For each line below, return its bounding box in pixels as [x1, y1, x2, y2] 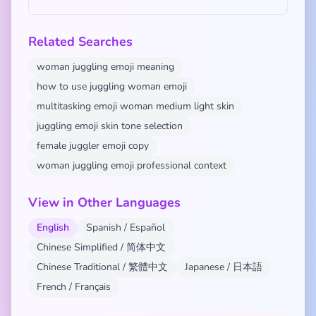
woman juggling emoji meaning [37, 60, 174, 73]
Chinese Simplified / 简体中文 [37, 241, 166, 254]
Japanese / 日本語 [185, 260, 262, 274]
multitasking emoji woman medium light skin [37, 99, 234, 113]
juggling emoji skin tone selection [37, 119, 183, 133]
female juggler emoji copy [37, 139, 149, 152]
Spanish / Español [86, 221, 165, 234]
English [37, 221, 69, 234]
